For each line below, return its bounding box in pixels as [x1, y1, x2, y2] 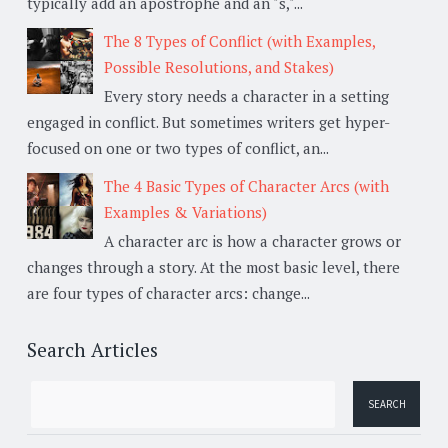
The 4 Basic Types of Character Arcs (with [104, 175, 389, 196]
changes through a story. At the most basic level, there [27, 256, 400, 277]
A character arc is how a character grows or [104, 230, 401, 251]
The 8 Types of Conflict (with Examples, [104, 30, 375, 51]
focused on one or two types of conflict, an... [27, 137, 329, 158]
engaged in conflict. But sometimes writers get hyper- [27, 111, 390, 132]
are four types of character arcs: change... [27, 282, 310, 303]
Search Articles [27, 336, 158, 362]
